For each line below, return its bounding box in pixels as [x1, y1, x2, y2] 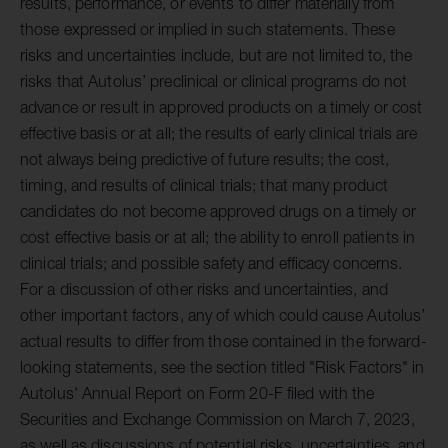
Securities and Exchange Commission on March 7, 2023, [20, 410, 415, 429]
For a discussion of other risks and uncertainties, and [20, 280, 388, 299]
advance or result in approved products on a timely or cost [20, 98, 423, 117]
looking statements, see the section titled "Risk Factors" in [20, 358, 425, 377]
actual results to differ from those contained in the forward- [20, 332, 427, 351]
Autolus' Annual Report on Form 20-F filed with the [20, 384, 375, 403]
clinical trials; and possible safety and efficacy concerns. [20, 254, 403, 273]
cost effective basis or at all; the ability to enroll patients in [20, 228, 416, 247]
